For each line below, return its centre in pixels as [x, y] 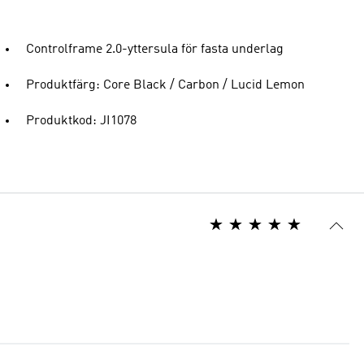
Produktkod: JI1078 [81, 121]
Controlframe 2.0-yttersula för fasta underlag [155, 50]
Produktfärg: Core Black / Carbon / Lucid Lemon [165, 85]
